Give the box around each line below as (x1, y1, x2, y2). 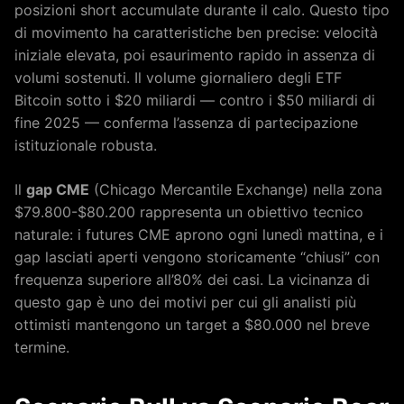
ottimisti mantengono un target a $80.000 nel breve (14, 315, 370, 334)
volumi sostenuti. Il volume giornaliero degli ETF (14, 68, 342, 87)
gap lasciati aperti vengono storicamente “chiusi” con (14, 247, 380, 266)
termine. (14, 337, 69, 356)
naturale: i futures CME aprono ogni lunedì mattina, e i (14, 225, 383, 243)
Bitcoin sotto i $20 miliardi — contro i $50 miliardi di (14, 90, 375, 109)
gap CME (26, 179, 89, 198)
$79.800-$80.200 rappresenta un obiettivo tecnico (14, 202, 363, 221)
